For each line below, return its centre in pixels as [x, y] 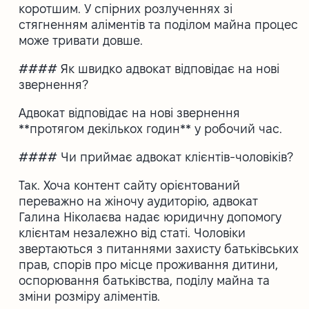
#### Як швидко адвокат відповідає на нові [149, 68]
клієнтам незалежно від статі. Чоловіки [132, 232]
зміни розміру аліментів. [90, 296]
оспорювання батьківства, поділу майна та [144, 280]
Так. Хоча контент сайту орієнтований [130, 185]
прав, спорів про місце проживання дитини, [149, 264]
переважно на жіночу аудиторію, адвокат [139, 201]
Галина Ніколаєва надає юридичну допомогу [150, 217]
